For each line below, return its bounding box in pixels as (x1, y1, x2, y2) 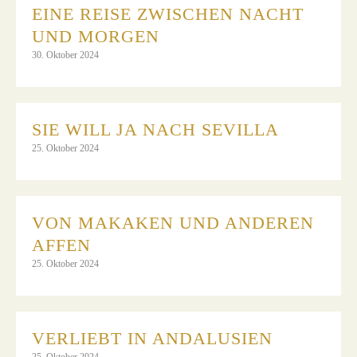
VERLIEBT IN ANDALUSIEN (32, 328, 273, 348)
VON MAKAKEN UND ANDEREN (32, 212, 314, 233)
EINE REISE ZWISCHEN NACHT (32, 3, 304, 24)
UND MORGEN (32, 25, 165, 46)
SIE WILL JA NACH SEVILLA (32, 119, 279, 139)
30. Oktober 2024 (32, 49, 99, 61)
